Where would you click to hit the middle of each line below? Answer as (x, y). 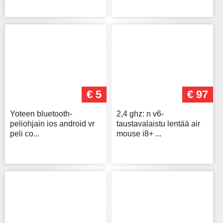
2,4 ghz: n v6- (140, 114)
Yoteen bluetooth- (41, 114)
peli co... (25, 134)
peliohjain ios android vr (52, 124)
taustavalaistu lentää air (158, 124)
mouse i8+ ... (139, 134)
